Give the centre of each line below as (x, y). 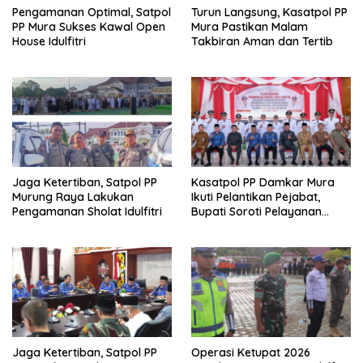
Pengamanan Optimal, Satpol (92, 13)
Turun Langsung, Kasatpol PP (269, 13)
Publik (207, 226)
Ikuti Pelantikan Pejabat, (256, 197)
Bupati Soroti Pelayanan (256, 212)
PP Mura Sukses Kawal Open (89, 27)
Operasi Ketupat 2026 (251, 352)
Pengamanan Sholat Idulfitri (87, 212)
